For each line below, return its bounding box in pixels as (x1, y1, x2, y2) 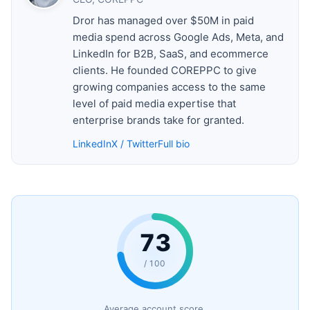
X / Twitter (111, 137, 158, 149)
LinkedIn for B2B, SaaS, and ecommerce (73, 46, 268, 60)
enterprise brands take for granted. (73, 113, 244, 127)
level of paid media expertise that (73, 96, 236, 110)
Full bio (158, 137, 190, 149)
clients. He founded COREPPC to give (73, 63, 257, 77)
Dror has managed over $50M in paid (73, 13, 254, 27)
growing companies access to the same (73, 80, 266, 93)
